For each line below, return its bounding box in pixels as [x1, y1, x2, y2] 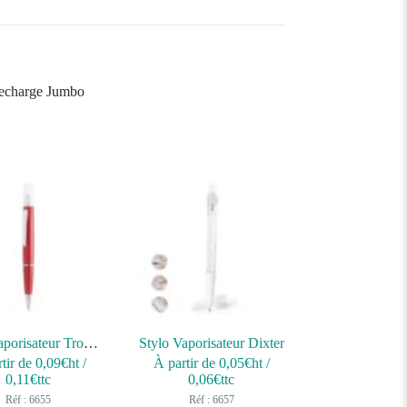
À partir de [153, 355, 219, 372]
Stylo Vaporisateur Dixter [138, 335, 284, 352]
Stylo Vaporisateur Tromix [84, 335, 99, 352]
